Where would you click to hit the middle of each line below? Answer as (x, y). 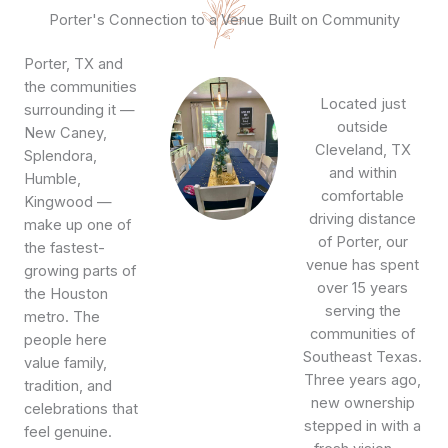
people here (65, 339)
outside (363, 126)
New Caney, (65, 132)
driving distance (363, 218)
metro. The (62, 316)
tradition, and (68, 385)
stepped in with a (363, 425)
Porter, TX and (73, 63)
